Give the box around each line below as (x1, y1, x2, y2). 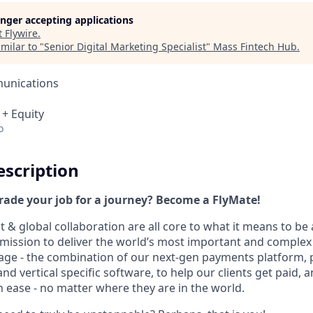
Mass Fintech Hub (213, 40, 297, 53)
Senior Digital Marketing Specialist (44, 40, 206, 53)
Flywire (5, 27, 38, 40)
